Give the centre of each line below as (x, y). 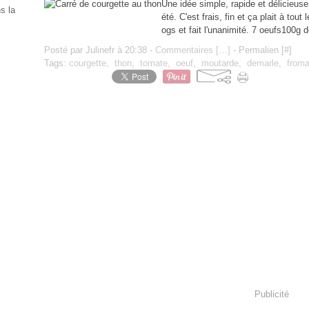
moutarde (220, 63)
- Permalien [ (257, 50)
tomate (154, 63)
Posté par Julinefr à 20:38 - (100, 50)
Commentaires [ (187, 50)
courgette (88, 63)
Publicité (272, 294)
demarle (263, 63)
